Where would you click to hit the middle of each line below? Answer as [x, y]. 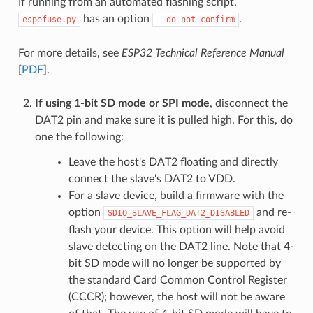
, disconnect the [248, 103]
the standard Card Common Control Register [177, 280]
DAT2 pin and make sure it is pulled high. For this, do [163, 120]
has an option [116, 19]
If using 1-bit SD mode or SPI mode [122, 103]
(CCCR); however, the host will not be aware [176, 297]
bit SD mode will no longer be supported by [174, 263]
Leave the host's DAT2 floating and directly [173, 162]
